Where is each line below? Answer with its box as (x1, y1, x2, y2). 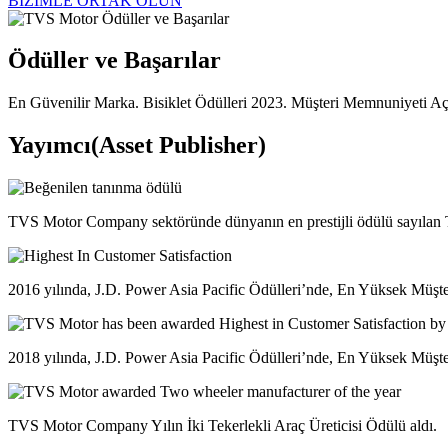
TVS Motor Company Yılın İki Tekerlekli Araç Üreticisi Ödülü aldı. (8, 417, 437, 435)
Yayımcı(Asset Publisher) (8, 132, 266, 159)
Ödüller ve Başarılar (8, 47, 221, 74)
